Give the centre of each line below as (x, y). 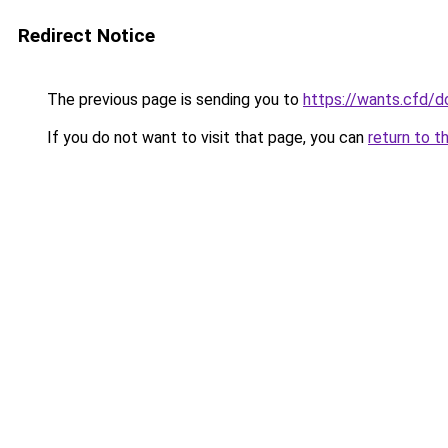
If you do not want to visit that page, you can (205, 137)
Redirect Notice (86, 35)
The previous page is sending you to (173, 99)
